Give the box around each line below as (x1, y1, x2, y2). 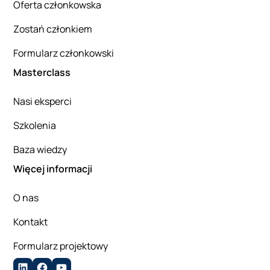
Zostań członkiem (13, 22, 93, 36)
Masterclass (13, 66, 71, 80)
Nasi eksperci (13, 95, 72, 108)
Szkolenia (13, 119, 57, 133)
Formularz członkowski (13, 46, 115, 60)
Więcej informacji (13, 162, 93, 176)
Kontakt (13, 215, 48, 229)
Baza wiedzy (13, 143, 67, 157)
